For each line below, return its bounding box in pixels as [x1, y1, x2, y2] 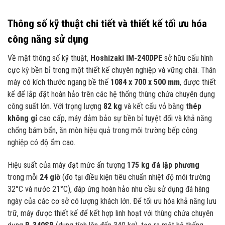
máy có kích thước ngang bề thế [8, 77, 110, 87]
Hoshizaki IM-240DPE [90, 53, 162, 63]
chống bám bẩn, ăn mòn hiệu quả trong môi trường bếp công [8, 126, 197, 136]
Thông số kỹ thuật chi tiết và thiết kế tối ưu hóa [8, 17, 207, 30]
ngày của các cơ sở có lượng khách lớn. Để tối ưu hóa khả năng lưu [8, 196, 216, 206]
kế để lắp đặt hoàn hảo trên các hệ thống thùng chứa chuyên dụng [8, 89, 215, 99]
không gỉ [8, 114, 37, 124]
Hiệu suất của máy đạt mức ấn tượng [8, 160, 127, 170]
